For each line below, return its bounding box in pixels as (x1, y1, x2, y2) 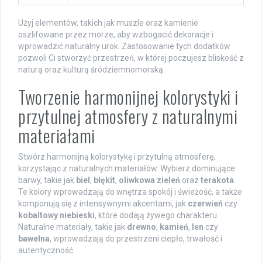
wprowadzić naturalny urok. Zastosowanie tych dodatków (18, 42, 230, 51)
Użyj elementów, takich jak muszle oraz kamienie (18, 18, 198, 28)
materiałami (18, 122, 95, 149)
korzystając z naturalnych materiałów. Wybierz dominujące (18, 164, 235, 174)
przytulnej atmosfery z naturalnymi (18, 103, 237, 130)
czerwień (188, 199, 223, 209)
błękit (94, 175, 115, 185)
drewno (127, 222, 156, 232)
